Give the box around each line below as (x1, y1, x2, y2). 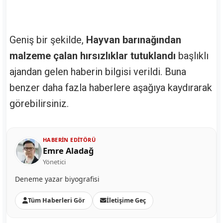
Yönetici (43, 157, 66, 166)
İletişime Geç (107, 196, 146, 205)
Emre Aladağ (43, 144, 94, 156)
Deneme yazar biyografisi (15, 174, 100, 184)
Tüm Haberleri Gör (28, 196, 85, 205)
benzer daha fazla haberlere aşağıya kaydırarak (9, 81, 212, 94)
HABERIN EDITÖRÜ (43, 135, 96, 143)
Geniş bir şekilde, (9, 33, 86, 46)
